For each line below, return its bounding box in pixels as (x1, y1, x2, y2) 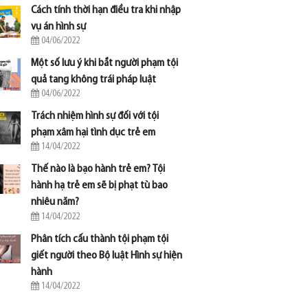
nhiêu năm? (31, 197, 80, 208)
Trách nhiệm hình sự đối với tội (31, 111, 159, 122)
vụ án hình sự (31, 21, 87, 32)
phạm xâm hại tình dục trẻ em (31, 127, 156, 139)
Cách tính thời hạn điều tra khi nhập (31, 4, 181, 16)
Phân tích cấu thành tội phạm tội (31, 233, 169, 245)
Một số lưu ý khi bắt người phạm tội (31, 58, 179, 69)
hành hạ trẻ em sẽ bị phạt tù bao (31, 180, 168, 192)
